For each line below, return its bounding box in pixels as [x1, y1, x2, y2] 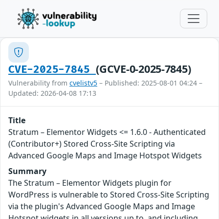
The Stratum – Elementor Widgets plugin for [8, 177, 172, 188]
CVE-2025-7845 [8, 64, 96, 76]
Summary [8, 166, 46, 176]
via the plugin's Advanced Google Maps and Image [8, 201, 195, 212]
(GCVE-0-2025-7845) [96, 62, 191, 76]
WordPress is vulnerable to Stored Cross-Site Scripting [8, 189, 209, 200]
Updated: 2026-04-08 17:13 [8, 88, 96, 98]
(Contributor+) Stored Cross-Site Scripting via [8, 138, 175, 149]
